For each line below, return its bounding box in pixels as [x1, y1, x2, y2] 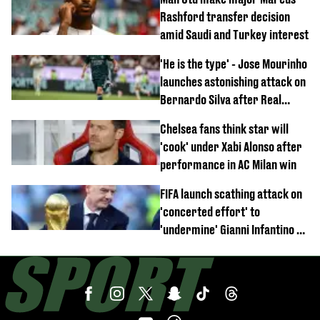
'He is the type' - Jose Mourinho [160, 56, 307, 71]
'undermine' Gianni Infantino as [160, 221, 307, 237]
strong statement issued [160, 239, 276, 255]
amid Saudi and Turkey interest [160, 26, 309, 42]
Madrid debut [160, 109, 223, 125]
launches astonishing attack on [160, 74, 306, 89]
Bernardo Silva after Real [160, 91, 281, 107]
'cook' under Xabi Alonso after [160, 139, 302, 154]
